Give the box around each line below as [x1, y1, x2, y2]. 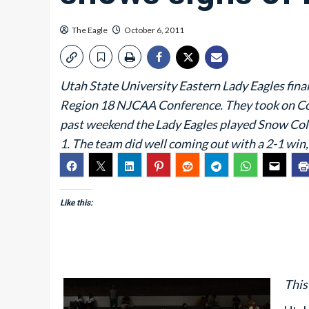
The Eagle [72, 25, 108, 35]
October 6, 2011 [124, 25, 184, 35]
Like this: [60, 198, 92, 208]
